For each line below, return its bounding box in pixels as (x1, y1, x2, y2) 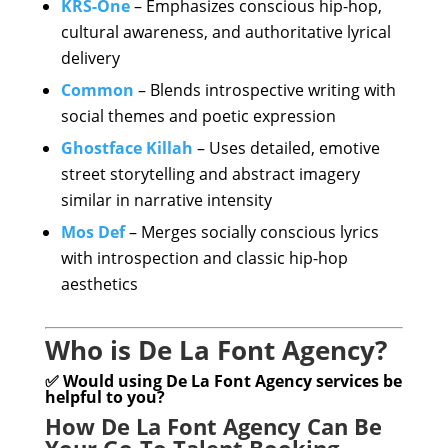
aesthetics (60, 273, 138, 295)
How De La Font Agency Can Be (44, 411, 382, 441)
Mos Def (60, 221, 125, 243)
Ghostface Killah (60, 137, 193, 159)
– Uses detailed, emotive (192, 137, 380, 159)
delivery (60, 47, 120, 69)
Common (60, 79, 134, 101)
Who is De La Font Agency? (44, 332, 387, 368)
